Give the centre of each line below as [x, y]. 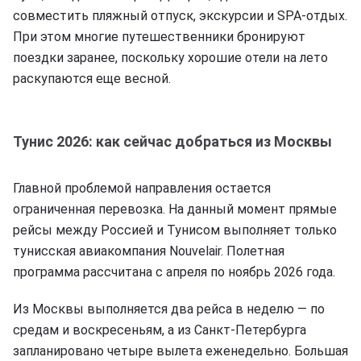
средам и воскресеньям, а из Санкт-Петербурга [160, 330]
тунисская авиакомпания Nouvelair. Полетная [149, 251]
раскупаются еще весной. [92, 78]
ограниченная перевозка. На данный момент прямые [175, 209]
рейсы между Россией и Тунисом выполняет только [175, 230]
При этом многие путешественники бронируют [159, 36]
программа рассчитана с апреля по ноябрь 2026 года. [174, 272]
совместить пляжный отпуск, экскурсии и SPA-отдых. [180, 15]
